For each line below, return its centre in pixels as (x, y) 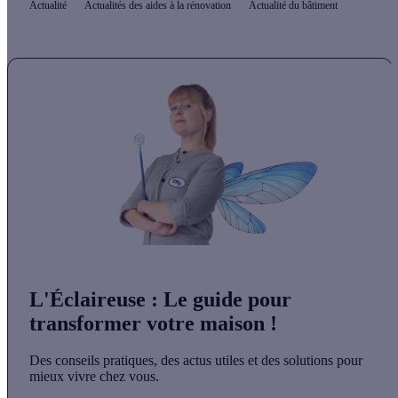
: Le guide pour (219, 299)
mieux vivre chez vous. (94, 377)
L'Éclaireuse (88, 299)
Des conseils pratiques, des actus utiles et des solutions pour (196, 361)
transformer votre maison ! (153, 323)
